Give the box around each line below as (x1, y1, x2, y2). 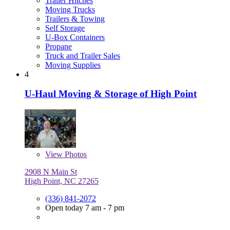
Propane (45, 42, 72, 51)
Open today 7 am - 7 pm (45, 203, 124, 213)
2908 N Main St (25, 167, 77, 177)
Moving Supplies (45, 60, 101, 69)
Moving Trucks (45, 5, 95, 14)
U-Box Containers (45, 32, 105, 42)
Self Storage (45, 23, 85, 32)
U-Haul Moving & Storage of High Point (25, 88, 197, 100)
